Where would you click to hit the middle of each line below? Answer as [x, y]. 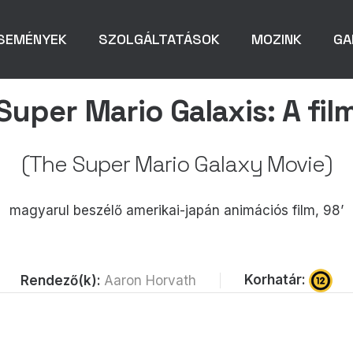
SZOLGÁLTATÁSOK [159, 39]
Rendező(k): [62, 280]
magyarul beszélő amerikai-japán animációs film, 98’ [176, 210]
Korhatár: [277, 280]
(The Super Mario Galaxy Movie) [176, 164]
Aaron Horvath [150, 280]
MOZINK [277, 39]
